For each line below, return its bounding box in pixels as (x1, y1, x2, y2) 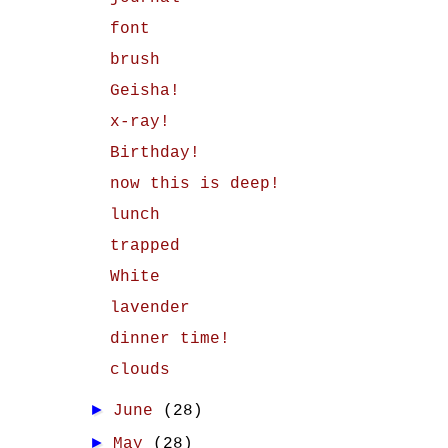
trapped (109, 237, 180, 255)
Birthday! (109, 144, 200, 162)
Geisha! (109, 82, 180, 100)
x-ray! (109, 113, 170, 131)
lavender (109, 299, 190, 317)
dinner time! (109, 330, 230, 348)
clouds (109, 361, 170, 379)
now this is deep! (109, 175, 280, 193)
